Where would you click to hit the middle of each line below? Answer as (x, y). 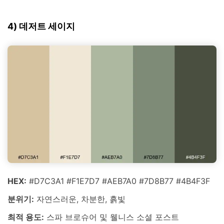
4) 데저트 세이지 (41, 26)
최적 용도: (26, 217)
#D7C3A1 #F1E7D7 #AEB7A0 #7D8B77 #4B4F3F (118, 181)
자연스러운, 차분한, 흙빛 (80, 199)
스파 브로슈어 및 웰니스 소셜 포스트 (111, 217)
